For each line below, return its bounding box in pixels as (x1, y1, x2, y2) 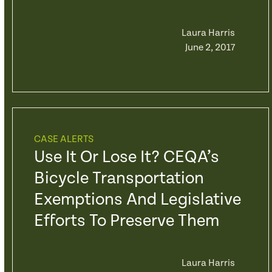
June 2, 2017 (185, 42, 235, 53)
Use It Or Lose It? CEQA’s (33, 148, 219, 167)
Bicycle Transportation (33, 169, 204, 188)
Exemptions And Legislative (33, 190, 241, 209)
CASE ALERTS (33, 134, 93, 145)
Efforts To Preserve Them (33, 211, 219, 231)
